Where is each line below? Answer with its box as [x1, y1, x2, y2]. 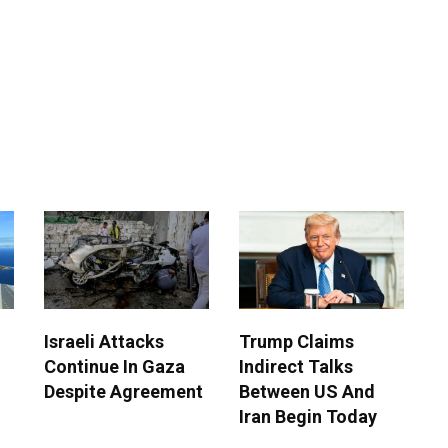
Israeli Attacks [44, 331, 164, 353]
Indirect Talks [239, 356, 353, 378]
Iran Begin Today [239, 406, 377, 428]
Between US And [239, 381, 375, 403]
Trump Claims [239, 331, 354, 353]
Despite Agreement [44, 381, 203, 403]
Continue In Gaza [44, 356, 185, 378]
